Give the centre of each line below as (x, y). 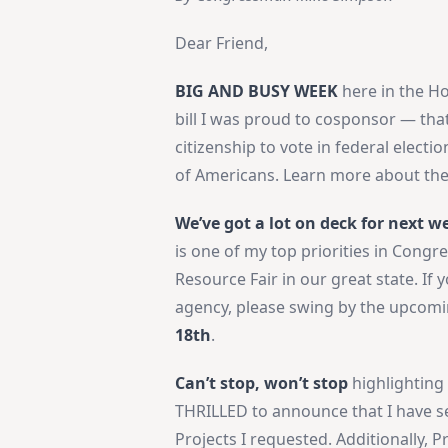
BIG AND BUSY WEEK (259, 90)
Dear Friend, (222, 42)
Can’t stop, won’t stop (262, 382)
